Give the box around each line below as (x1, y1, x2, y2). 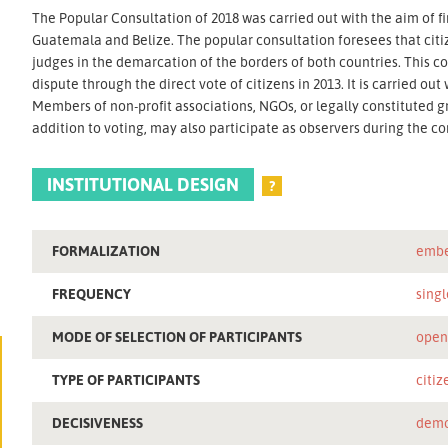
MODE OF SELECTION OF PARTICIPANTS (52, 327, 303, 345)
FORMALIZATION (52, 241, 161, 259)
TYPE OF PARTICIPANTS (52, 370, 201, 388)
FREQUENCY (52, 284, 132, 302)
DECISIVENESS (52, 413, 144, 431)
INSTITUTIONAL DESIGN (47, 172, 240, 195)
